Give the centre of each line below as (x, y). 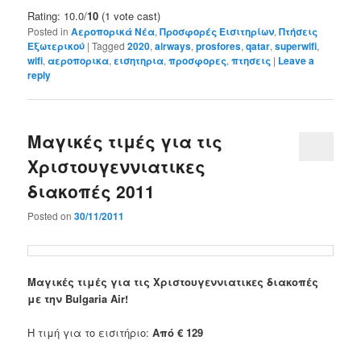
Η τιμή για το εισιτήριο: (90, 332)
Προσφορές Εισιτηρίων (217, 31)
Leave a (297, 60)
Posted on (51, 216)
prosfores (219, 46)
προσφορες (198, 60)
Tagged (109, 45)
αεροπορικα (79, 60)
